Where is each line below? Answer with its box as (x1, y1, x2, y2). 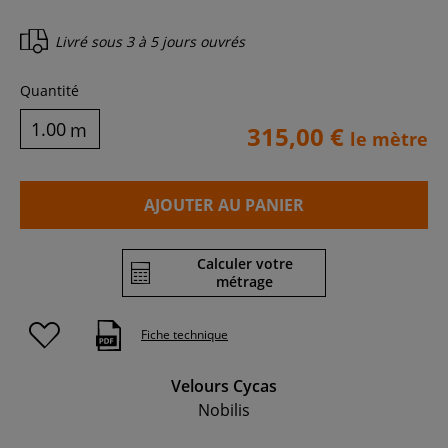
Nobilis (198, 398, 250, 421)
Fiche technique (141, 326, 228, 344)
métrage (216, 271, 273, 291)
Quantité (20, 80, 79, 100)
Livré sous (55, 32, 126, 52)
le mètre (350, 126, 428, 151)
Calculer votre (196, 253, 293, 273)
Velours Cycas (171, 374, 277, 397)
